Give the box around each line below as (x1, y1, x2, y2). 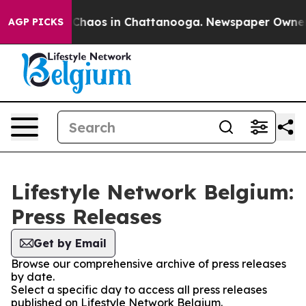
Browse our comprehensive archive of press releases (11, 257, 286, 270)
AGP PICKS (8, 16, 64, 28)
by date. (11, 270, 55, 283)
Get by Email (33, 236, 107, 250)
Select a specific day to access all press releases (11, 283, 267, 296)
